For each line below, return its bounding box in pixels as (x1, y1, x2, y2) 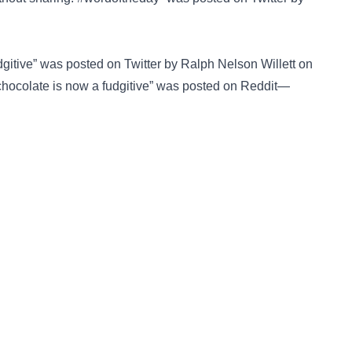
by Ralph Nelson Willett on (161, 57, 313, 71)
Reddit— (240, 79, 290, 93)
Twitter (124, 57, 161, 71)
